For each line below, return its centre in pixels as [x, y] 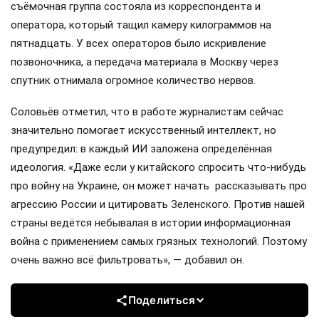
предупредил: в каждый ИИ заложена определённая [141, 149]
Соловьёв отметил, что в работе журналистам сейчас [147, 112]
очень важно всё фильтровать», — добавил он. [127, 260]
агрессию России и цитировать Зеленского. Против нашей [158, 205]
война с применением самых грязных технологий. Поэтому [159, 242]
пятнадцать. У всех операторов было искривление [138, 43]
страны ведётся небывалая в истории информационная [151, 223]
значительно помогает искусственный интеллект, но [143, 131]
